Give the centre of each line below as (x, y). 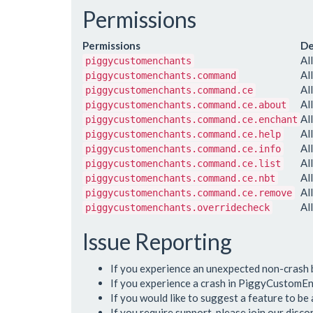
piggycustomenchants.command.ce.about (186, 105)
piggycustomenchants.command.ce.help (183, 134)
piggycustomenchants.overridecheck (177, 208)
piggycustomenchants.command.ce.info (183, 149)
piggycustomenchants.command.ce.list (183, 164)
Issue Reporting (157, 242)
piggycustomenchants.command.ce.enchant (191, 120)
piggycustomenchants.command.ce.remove (189, 193)
